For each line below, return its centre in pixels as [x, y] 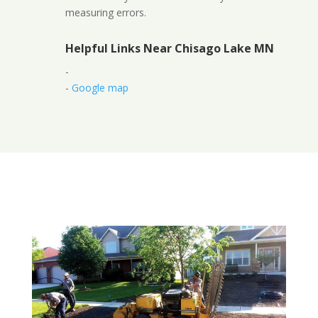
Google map [100, 88]
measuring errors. [105, 13]
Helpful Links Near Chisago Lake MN [169, 49]
